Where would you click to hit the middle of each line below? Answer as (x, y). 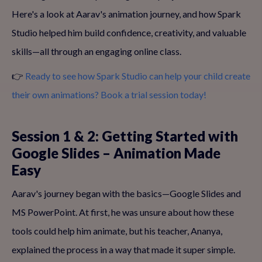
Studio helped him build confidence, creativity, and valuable (129, 32)
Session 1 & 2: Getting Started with (125, 136)
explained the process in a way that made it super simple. (123, 249)
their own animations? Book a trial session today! (109, 94)
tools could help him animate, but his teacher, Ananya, (117, 231)
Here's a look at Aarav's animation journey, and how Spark (126, 14)
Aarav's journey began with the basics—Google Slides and (126, 193)
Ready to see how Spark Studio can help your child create (138, 76)
